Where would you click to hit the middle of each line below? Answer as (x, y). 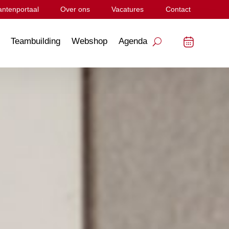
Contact (178, 9)
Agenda (133, 41)
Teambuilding (35, 41)
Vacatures (128, 9)
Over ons (75, 9)
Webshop (89, 41)
